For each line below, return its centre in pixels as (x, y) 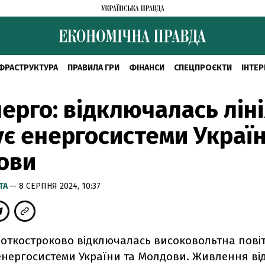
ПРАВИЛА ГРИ (93, 68)
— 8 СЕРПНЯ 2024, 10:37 (55, 186)
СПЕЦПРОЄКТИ (203, 68)
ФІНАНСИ (146, 68)
